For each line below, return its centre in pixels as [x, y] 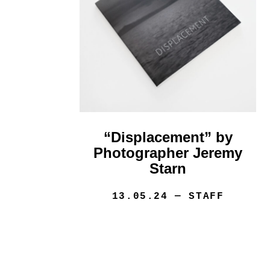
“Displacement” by [168, 137]
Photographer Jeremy [168, 153]
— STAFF [196, 197]
